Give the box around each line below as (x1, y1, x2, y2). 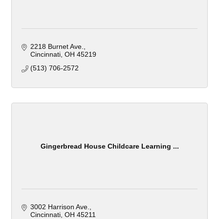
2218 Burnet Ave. (30, 43, 84, 51)
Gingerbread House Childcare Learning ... (40, 142, 179, 150)
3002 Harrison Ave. (30, 203, 89, 211)
